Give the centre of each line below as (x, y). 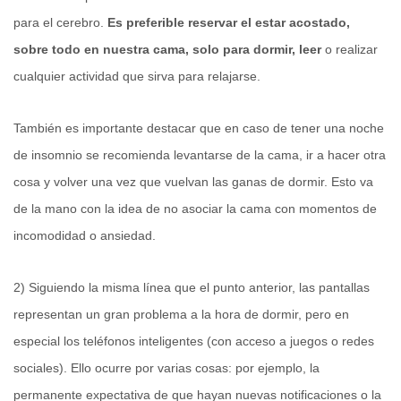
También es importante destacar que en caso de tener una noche (199, 128)
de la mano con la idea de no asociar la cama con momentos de (195, 209)
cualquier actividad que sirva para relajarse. (139, 77)
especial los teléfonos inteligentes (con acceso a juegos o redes (194, 341)
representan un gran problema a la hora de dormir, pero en (181, 315)
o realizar (350, 50)
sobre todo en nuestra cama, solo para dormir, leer (167, 50)
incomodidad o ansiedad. (85, 236)
